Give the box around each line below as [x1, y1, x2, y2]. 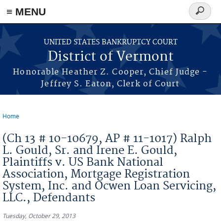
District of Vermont [47, 49, 174, 65]
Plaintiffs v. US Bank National [2, 155, 163, 169]
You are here [2, 118, 58, 129]
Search [189, 11, 219, 22]
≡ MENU [6, 6, 46, 17]
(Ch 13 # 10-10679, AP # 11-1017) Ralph [2, 132, 212, 146]
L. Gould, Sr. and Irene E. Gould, [2, 144, 177, 157]
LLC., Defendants [2, 191, 95, 205]
